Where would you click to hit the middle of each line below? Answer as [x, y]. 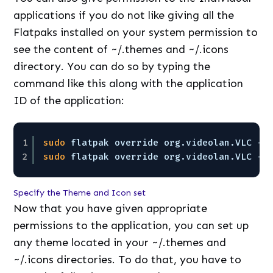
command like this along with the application [129, 84]
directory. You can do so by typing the [112, 67]
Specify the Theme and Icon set [80, 193]
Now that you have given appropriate [111, 209]
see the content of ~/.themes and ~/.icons [121, 50]
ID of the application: [69, 101]
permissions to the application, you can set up [131, 226]
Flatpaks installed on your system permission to [136, 33]
